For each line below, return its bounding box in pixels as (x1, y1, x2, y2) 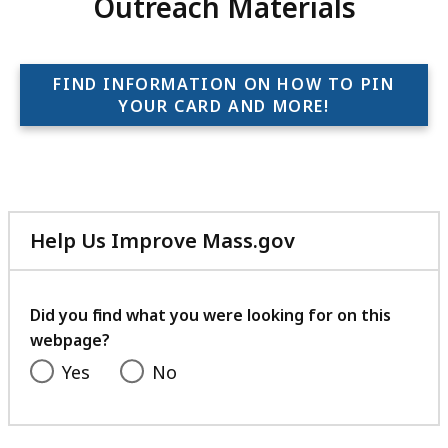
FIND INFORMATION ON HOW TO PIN (53, 72, 395, 95)
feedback (294, 298, 387, 326)
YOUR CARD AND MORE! (118, 94, 330, 117)
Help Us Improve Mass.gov (30, 227, 295, 255)
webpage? (30, 329, 110, 352)
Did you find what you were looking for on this (30, 304, 391, 327)
